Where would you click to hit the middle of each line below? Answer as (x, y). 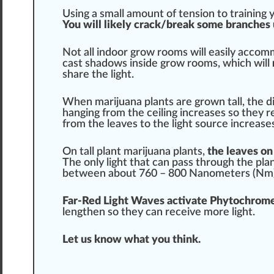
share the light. (98, 75)
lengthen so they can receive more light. (159, 213)
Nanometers (220, 174)
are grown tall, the (220, 102)
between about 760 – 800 (126, 174)
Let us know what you (117, 240)
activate (187, 202)
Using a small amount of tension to (146, 14)
